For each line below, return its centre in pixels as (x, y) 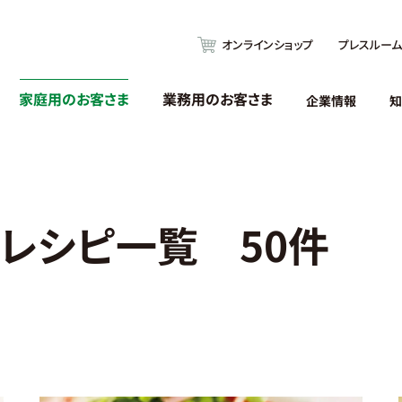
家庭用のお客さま (74, 99)
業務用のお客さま (218, 99)
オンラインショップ (267, 44)
